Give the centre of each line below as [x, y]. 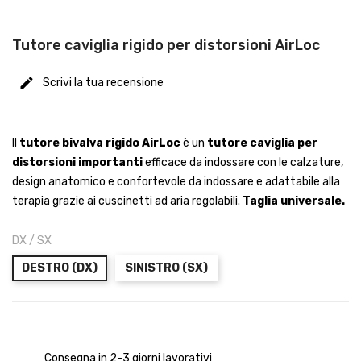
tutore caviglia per [262, 143]
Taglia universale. [295, 201]
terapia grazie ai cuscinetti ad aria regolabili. [127, 201]
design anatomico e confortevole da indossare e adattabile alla [176, 182]
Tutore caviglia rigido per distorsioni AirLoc [170, 46]
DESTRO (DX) [60, 268]
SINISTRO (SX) [166, 268]
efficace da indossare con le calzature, [243, 163]
